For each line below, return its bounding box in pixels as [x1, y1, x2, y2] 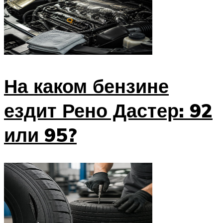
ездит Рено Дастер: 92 [4, 98, 213, 123]
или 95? [4, 122, 77, 147]
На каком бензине [4, 74, 169, 99]
